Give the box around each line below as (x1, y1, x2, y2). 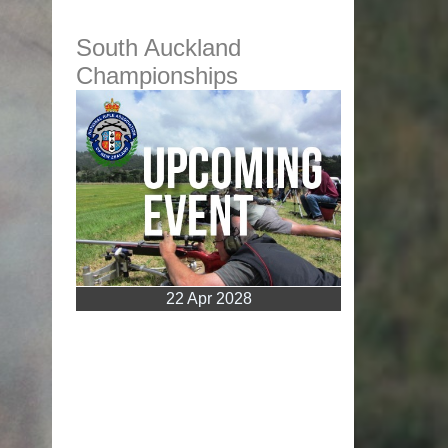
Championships (76, 62, 239, 90)
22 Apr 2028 (165, 290, 252, 308)
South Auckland (76, 34, 242, 62)
